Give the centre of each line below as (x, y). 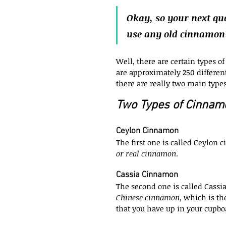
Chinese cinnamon (148, 197)
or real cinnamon (146, 153)
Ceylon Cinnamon (147, 131)
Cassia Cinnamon (147, 175)
